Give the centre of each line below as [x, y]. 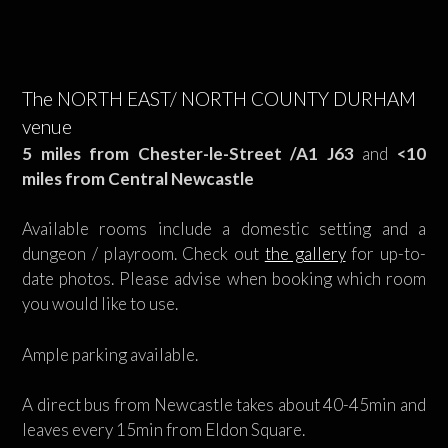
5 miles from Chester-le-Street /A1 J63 [192, 153]
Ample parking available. [110, 354]
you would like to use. [100, 303]
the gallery [305, 253]
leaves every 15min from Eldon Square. [163, 429]
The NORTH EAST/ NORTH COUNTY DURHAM [219, 98]
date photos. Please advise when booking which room [224, 278]
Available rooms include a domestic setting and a [224, 228]
